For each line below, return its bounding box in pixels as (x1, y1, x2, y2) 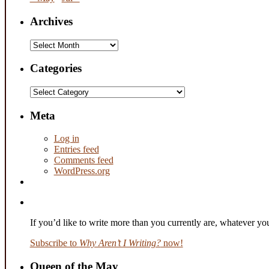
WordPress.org (53, 166, 110, 177)
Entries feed (53, 144, 99, 155)
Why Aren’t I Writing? (79, 238, 161, 249)
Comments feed (53, 155, 113, 166)
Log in (53, 133, 79, 144)
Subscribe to (29, 238, 79, 249)
